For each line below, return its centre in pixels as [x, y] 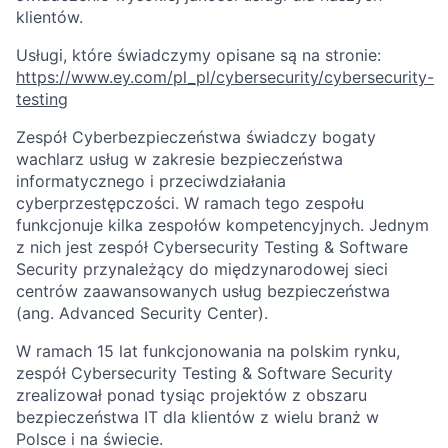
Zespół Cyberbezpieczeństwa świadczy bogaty [196, 137]
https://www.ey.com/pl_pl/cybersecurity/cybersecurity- [225, 77]
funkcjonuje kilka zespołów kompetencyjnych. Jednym [222, 225]
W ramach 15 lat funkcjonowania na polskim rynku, [208, 351]
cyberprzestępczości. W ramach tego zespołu [190, 203]
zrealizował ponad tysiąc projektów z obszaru [191, 395]
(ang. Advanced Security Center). [142, 313]
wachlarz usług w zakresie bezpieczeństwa [179, 159]
